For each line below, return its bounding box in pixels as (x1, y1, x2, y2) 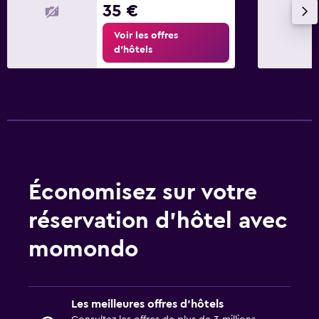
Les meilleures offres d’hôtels (71, 298, 224, 310)
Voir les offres (114, 30, 178, 41)
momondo (28, 237, 138, 261)
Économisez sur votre (28, 180, 257, 204)
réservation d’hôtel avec (28, 209, 288, 232)
